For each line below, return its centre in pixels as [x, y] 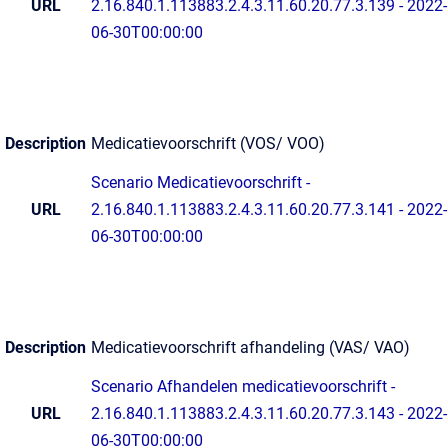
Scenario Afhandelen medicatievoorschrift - [243, 386]
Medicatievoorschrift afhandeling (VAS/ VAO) [250, 347]
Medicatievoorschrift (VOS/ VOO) [208, 143]
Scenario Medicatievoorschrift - [200, 182]
